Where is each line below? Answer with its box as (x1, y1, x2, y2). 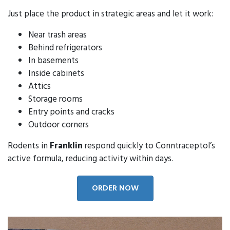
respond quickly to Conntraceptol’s (83, 139, 215, 153)
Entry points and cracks (28, 105, 114, 119)
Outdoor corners (28, 118, 89, 132)
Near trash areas (28, 28, 87, 42)
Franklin (50, 139, 83, 153)
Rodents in (8, 139, 50, 153)
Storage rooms (28, 92, 83, 106)
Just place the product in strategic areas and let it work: (8, 7, 213, 21)
